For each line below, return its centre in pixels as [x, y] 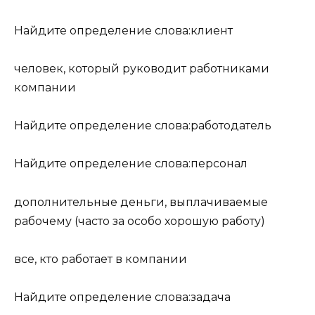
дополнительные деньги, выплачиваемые [141, 202]
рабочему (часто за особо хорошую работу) [140, 221]
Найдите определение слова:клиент [123, 30]
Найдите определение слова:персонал [131, 164]
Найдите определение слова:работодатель [143, 126]
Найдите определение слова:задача [122, 297]
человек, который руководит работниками [142, 69]
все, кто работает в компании [101, 259]
